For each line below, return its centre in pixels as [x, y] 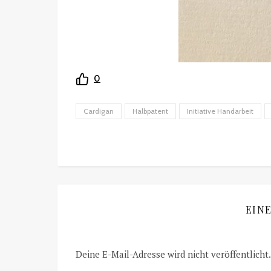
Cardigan [99, 111]
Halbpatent [150, 111]
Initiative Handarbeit [220, 111]
